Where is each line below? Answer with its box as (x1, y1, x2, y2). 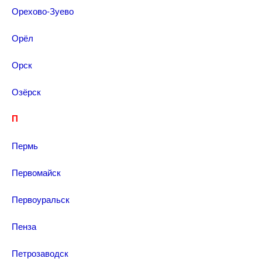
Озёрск (12, 85, 41, 98)
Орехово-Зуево (12, 5, 74, 17)
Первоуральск (12, 193, 70, 205)
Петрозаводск (12, 247, 68, 259)
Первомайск (12, 166, 61, 178)
